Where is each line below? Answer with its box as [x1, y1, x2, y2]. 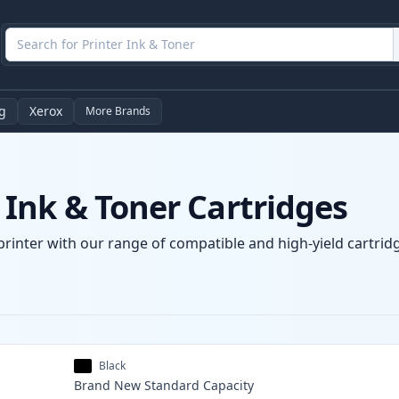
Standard [144, 377, 200, 395]
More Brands [85, 103, 151, 119]
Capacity [203, 377, 255, 395]
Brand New [74, 377, 142, 395]
